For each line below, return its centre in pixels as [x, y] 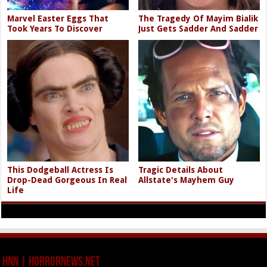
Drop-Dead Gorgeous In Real [67, 180]
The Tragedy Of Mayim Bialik [198, 19]
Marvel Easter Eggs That [58, 19]
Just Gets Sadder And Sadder [198, 29]
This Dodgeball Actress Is [60, 170]
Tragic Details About [181, 170]
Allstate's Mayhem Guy [187, 180]
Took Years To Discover [55, 29]
